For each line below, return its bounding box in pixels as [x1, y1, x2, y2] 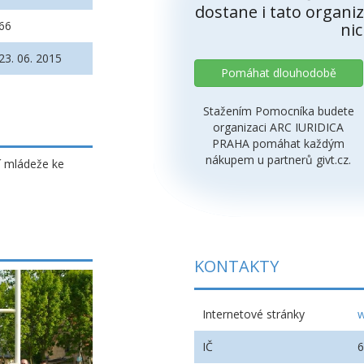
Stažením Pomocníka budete [202, 102, 354, 119]
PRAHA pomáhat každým [212, 135, 345, 151]
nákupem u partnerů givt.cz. [206, 151, 352, 167]
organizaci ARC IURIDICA [213, 119, 344, 135]
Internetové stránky [202, 305, 305, 322]
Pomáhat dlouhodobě [220, 64, 336, 80]
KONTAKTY [194, 254, 279, 277]
